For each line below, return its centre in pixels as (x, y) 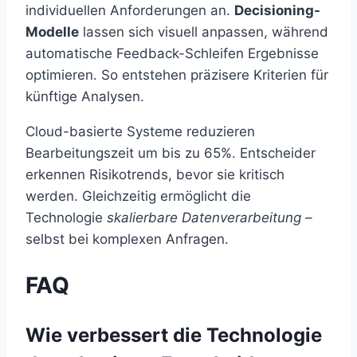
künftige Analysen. (85, 96)
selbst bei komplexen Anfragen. (127, 239)
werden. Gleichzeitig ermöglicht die (138, 196)
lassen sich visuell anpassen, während (204, 31)
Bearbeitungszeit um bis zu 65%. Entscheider (171, 153)
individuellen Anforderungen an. (130, 10)
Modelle (52, 31)
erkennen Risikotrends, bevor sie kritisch (155, 174)
